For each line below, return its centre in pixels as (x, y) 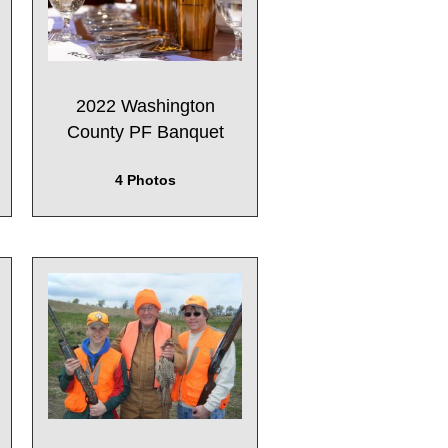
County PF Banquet (145, 131)
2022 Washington (145, 105)
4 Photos (145, 180)
